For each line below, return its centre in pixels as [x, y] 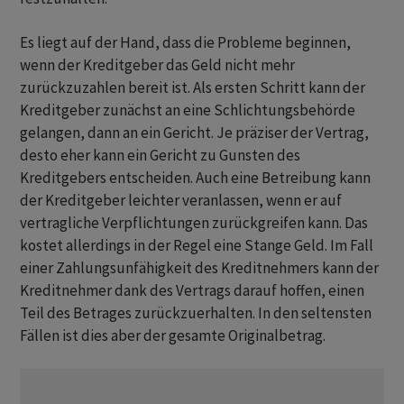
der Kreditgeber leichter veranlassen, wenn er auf [181, 201]
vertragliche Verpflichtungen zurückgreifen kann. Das [194, 223]
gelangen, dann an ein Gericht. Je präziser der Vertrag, [194, 133]
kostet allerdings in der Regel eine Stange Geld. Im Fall [197, 246]
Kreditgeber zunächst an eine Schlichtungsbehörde [188, 110]
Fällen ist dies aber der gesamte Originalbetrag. [173, 336]
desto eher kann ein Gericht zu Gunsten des [160, 156]
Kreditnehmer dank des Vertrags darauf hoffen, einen [192, 291]
